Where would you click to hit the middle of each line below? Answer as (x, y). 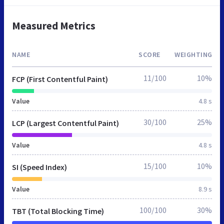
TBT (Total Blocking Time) (58, 211)
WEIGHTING (193, 54)
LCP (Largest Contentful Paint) (65, 123)
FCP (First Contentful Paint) (60, 79)
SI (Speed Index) (39, 167)
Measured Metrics (54, 25)
